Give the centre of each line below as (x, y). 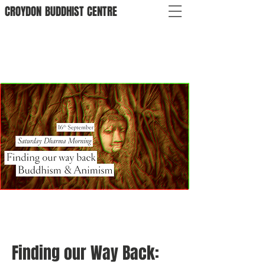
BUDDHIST (64, 11)
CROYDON (23, 11)
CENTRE (102, 11)
